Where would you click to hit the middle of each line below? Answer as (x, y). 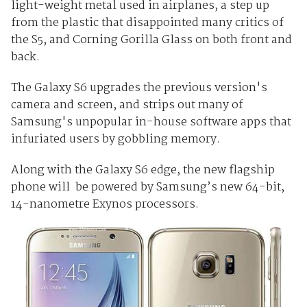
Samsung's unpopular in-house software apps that (151, 122)
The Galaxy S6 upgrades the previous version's (139, 88)
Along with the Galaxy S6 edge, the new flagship (143, 170)
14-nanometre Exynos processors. (105, 204)
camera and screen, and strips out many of (127, 105)
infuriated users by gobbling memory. (115, 139)
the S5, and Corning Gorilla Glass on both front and (151, 40)
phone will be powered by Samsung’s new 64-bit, (147, 187)
